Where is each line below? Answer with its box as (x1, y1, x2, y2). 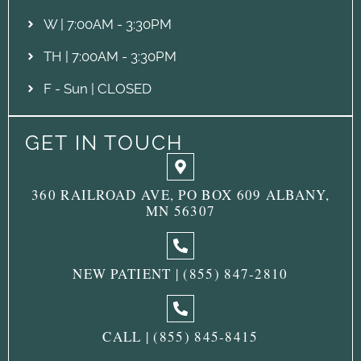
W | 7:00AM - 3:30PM (43, 15, 172, 32)
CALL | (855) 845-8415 (102, 326, 259, 346)
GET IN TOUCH (25, 130, 184, 155)
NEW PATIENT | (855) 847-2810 (73, 263, 288, 283)
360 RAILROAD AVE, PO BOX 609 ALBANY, (31, 185, 330, 204)
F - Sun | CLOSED (43, 80, 151, 97)
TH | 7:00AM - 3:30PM (43, 48, 176, 64)
